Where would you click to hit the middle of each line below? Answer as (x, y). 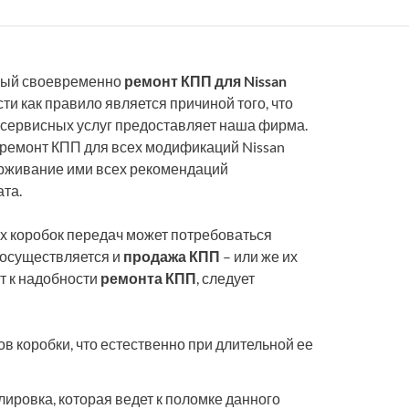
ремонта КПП (148, 278)
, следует (225, 278)
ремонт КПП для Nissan (205, 81)
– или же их (259, 257)
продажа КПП (172, 257)
